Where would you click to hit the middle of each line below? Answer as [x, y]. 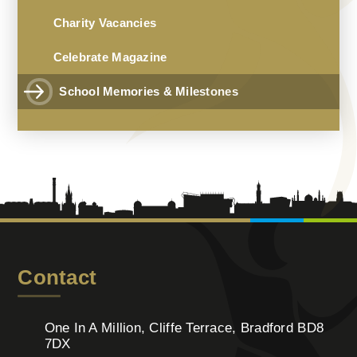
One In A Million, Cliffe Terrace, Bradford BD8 [184, 328]
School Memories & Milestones [149, 92]
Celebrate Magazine [110, 57]
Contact [57, 278]
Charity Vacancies [105, 23]
